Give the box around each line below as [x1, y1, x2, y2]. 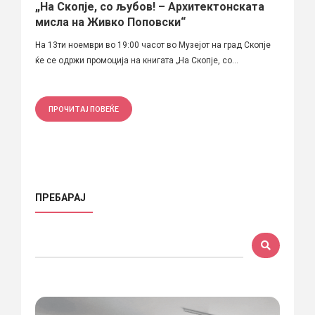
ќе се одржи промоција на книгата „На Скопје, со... [35, 55, 238, 65]
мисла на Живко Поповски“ [35, 15, 186, 29]
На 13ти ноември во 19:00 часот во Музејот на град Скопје [35, 39, 271, 50]
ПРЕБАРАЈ [35, 191, 86, 203]
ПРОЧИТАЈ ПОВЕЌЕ [49, 104, 119, 113]
